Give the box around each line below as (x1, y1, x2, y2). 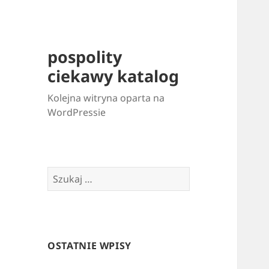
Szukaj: (47, 167, 80, 181)
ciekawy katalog (47, 65, 180, 88)
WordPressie (47, 106, 106, 119)
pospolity (47, 46, 122, 68)
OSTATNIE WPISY (47, 239, 132, 253)
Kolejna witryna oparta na (47, 91, 165, 105)
